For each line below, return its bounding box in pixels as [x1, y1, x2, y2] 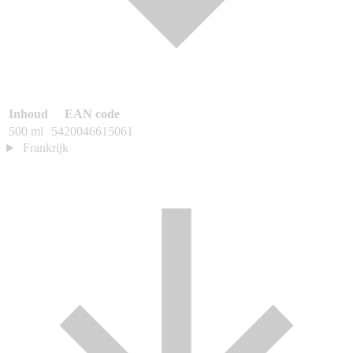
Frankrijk [22, 141, 69, 155]
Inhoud [9, 107, 48, 121]
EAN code [65, 107, 120, 121]
